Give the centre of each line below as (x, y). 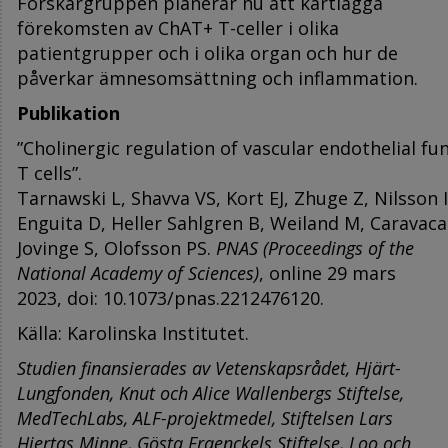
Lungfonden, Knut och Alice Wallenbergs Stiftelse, (210, 392)
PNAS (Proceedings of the (315, 247)
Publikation (68, 112)
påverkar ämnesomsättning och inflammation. (217, 77)
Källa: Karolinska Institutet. (138, 332)
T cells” (47, 172)
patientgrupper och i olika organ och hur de (207, 52)
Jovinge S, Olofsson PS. (116, 247)
